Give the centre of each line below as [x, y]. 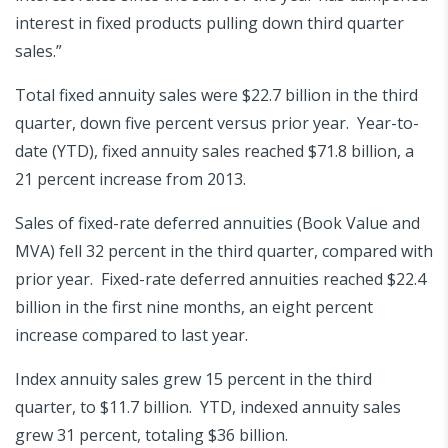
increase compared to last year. [131, 334]
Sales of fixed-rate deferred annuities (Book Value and [217, 222]
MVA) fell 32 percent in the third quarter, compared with [224, 250]
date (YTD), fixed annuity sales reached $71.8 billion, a [214, 150]
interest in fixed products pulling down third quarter [209, 22]
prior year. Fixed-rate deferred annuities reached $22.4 [220, 278]
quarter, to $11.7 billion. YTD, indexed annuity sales [208, 406]
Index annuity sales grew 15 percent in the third [193, 378]
